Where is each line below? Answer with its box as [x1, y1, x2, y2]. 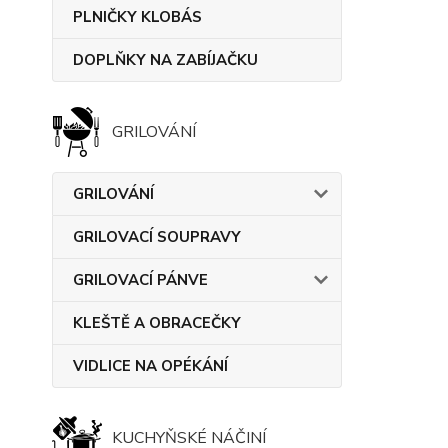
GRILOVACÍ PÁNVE [73, 270, 208, 290]
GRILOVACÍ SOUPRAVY [73, 227, 241, 247]
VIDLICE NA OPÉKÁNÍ [73, 356, 228, 376]
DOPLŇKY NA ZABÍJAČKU [73, 50, 258, 70]
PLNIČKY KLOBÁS [73, 7, 202, 27]
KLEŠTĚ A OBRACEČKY [73, 313, 241, 333]
